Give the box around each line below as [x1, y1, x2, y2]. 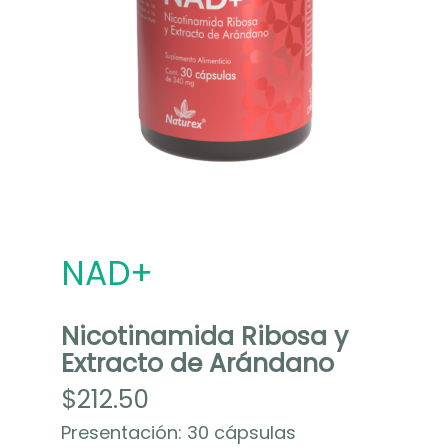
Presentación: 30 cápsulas [60, 420, 296, 446]
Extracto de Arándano [60, 346, 334, 382]
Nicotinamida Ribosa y [60, 319, 348, 355]
